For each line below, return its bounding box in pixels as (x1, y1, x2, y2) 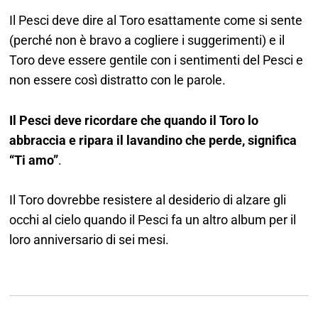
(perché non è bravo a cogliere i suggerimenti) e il (9, 32, 285, 48)
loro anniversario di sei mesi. (9, 232, 170, 248)
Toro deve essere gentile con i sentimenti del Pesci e (9, 52, 304, 67)
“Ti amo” (9, 152, 59, 168)
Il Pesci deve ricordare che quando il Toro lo (9, 112, 259, 128)
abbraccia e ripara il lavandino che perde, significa (9, 132, 297, 148)
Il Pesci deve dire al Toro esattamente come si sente (9, 12, 303, 28)
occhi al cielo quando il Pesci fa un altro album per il (9, 212, 297, 228)
